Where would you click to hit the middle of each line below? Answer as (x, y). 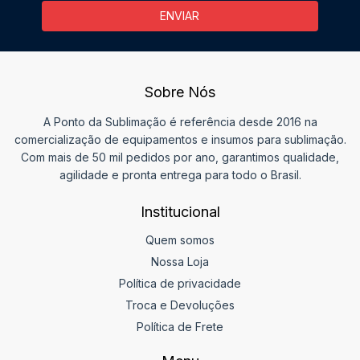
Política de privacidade (180, 283)
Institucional (180, 211)
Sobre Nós (180, 92)
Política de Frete (180, 326)
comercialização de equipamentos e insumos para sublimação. (180, 139)
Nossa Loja (180, 261)
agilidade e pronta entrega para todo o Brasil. (180, 174)
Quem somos (180, 239)
